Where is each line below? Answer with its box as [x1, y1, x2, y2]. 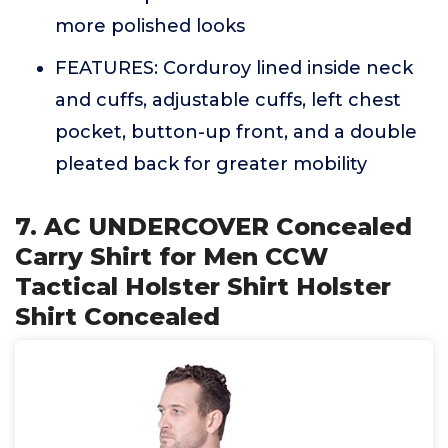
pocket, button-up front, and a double [55, 121, 417, 143]
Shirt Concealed [15, 302, 220, 331]
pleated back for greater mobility [55, 153, 367, 175]
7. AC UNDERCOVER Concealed [15, 212, 412, 241]
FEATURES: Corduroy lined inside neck [55, 57, 413, 79]
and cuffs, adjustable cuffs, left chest [55, 89, 401, 111]
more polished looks [55, 15, 245, 37]
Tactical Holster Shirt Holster [15, 272, 391, 301]
